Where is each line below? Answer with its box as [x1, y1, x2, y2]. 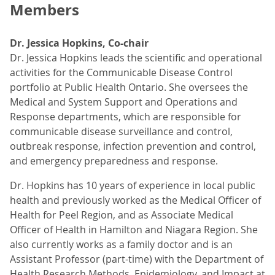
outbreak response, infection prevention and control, [10, 139, 256, 153]
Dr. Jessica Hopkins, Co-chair [10, 36, 149, 50]
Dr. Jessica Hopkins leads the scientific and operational [10, 51, 262, 64]
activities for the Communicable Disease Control [10, 66, 233, 79]
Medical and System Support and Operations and [10, 95, 238, 109]
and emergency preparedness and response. [10, 154, 218, 168]
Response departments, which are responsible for [10, 110, 241, 123]
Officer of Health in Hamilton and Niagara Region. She [10, 223, 258, 236]
